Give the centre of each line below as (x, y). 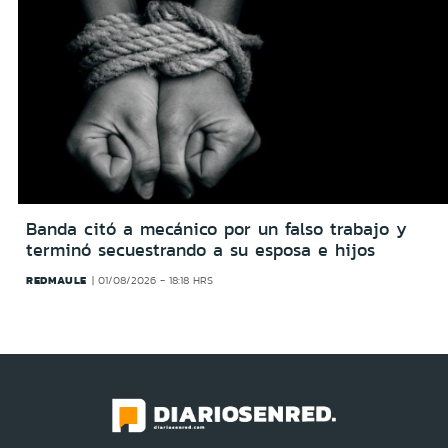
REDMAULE (56, 279)
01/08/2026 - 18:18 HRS (156, 280)
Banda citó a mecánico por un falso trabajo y (216, 228)
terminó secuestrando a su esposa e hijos (200, 249)
